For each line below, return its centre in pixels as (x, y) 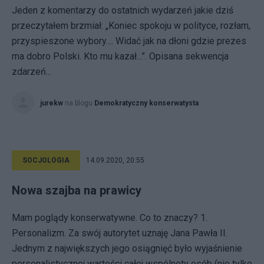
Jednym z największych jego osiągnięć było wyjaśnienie (127, 248)
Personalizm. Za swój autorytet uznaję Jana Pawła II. (120, 233)
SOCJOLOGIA (46, 160)
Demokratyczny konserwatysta (146, 103)
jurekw (52, 103)
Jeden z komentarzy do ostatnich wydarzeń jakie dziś (123, 10)
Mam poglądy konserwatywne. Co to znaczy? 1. (110, 218)
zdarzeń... (32, 72)
